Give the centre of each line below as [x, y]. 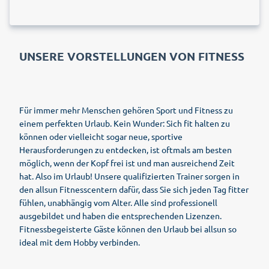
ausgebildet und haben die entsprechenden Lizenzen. [120, 216]
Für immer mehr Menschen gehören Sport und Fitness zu [126, 110]
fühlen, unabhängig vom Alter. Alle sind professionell [118, 202]
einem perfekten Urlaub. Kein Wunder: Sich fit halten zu [125, 123]
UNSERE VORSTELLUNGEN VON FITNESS [132, 56]
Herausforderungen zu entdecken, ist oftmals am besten [125, 150]
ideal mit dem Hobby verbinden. [80, 242]
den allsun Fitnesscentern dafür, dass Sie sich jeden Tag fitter [134, 189]
